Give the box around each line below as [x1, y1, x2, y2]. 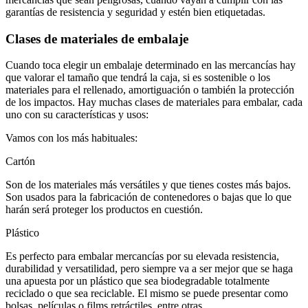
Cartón [5, 155, 35, 168]
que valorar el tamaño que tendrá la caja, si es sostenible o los [5, 71, 270, 84]
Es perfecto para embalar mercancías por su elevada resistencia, [5, 250, 279, 263]
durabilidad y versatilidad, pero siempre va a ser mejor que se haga [5, 263, 293, 275]
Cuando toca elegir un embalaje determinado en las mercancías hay [5, 59, 296, 71]
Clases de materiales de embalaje [5, 31, 188, 46]
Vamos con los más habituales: [5, 132, 137, 144]
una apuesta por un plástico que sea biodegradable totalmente [5, 275, 269, 287]
